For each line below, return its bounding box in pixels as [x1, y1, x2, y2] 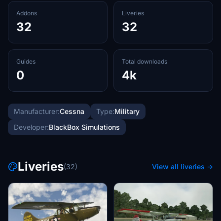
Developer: [14, 123, 49, 131]
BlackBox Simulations [49, 123, 120, 131]
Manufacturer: [14, 107, 60, 115]
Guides [16, 58, 36, 65]
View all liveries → [152, 162, 213, 171]
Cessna [60, 107, 84, 115]
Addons [16, 9, 37, 17]
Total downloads [122, 58, 167, 65]
